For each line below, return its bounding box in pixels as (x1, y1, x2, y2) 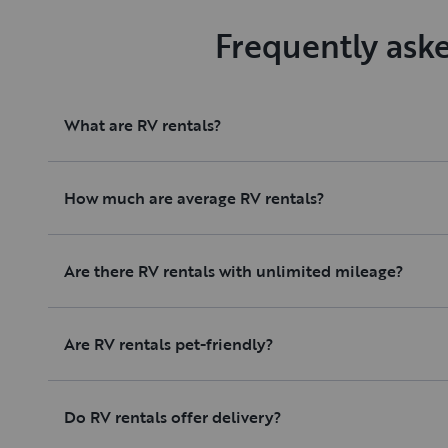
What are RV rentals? (64, 113, 221, 138)
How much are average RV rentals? (64, 186, 324, 211)
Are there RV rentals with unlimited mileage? (64, 259, 403, 284)
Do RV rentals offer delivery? (64, 405, 281, 430)
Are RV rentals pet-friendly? (64, 332, 273, 357)
